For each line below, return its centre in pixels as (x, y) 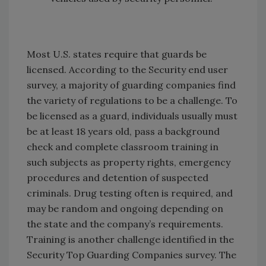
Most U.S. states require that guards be (117, 54)
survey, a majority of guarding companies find (131, 85)
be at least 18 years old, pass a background (123, 131)
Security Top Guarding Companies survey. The (132, 254)
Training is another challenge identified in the (130, 239)
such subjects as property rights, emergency (129, 162)
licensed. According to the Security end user (127, 69)
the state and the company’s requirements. (125, 224)
